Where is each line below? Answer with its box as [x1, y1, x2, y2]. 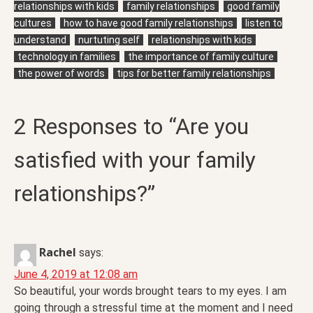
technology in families [17, 51, 116, 63]
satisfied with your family [14, 147, 256, 174]
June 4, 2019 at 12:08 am [14, 268, 138, 282]
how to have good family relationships [64, 17, 233, 29]
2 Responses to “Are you [14, 113, 249, 140]
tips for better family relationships [117, 68, 271, 80]
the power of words [17, 68, 105, 80]
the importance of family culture [128, 51, 274, 63]
